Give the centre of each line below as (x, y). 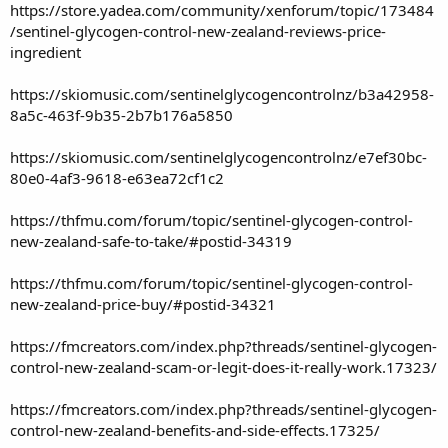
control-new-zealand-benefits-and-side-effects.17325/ (195, 429)
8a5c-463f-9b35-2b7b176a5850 (121, 114)
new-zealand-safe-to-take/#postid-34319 (151, 240)
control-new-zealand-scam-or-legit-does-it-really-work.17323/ (223, 366)
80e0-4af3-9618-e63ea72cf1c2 (117, 177)
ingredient (45, 51)
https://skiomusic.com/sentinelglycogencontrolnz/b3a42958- (222, 93)
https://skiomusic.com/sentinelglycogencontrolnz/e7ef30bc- (218, 156)
